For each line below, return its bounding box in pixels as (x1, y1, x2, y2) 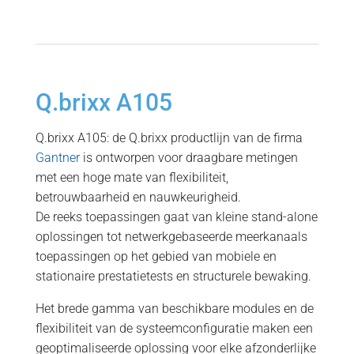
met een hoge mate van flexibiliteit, (35, 170, 228, 185)
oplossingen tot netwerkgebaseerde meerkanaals (35, 229, 307, 244)
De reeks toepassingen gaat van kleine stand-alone (35, 209, 318, 224)
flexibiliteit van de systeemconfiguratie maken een (35, 321, 313, 336)
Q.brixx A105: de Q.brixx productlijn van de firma (35, 130, 303, 145)
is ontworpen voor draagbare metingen (79, 150, 298, 165)
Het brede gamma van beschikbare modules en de (35, 301, 314, 316)
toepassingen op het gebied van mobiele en (35, 249, 277, 264)
